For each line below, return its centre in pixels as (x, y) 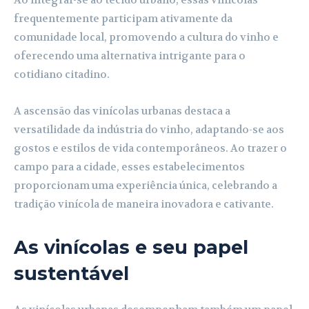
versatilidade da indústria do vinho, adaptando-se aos (149, 129)
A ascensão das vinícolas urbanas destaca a (122, 111)
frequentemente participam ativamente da (123, 18)
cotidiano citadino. (62, 74)
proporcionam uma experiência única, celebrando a (146, 185)
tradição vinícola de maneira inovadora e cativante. (144, 204)
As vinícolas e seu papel (131, 247)
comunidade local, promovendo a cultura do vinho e (146, 37)
